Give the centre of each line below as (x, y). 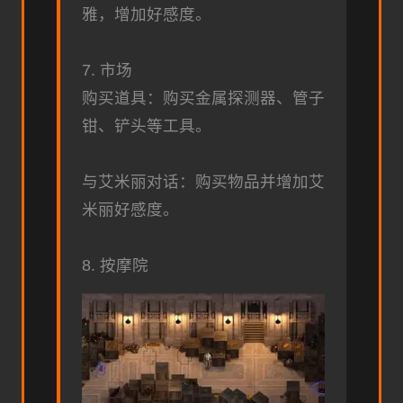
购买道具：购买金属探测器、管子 (203, 99)
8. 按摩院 (115, 266)
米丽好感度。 (130, 210)
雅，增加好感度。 (147, 15)
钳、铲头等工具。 (147, 126)
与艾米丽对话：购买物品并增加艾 (203, 182)
